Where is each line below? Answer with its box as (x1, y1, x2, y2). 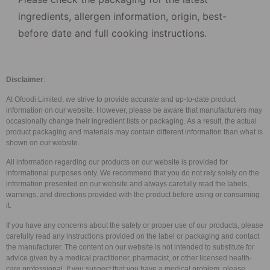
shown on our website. (6, 138, 80, 147)
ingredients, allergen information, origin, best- (18, 10, 227, 22)
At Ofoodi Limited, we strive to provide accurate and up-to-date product (6, 95, 236, 104)
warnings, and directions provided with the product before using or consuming (6, 190, 260, 199)
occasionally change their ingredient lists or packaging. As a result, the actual (6, 116, 257, 125)
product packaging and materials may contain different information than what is (6, 127, 263, 136)
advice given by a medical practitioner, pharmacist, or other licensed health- (6, 253, 252, 262)
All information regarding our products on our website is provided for (6, 158, 228, 167)
